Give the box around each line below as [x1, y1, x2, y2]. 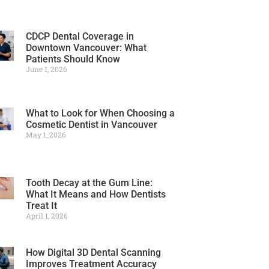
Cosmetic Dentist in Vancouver [25, 119, 157, 130]
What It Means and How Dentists [25, 188, 166, 200]
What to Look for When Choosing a [25, 107, 175, 119]
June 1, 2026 [25, 64, 67, 74]
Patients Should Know [25, 53, 120, 65]
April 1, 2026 [25, 210, 68, 220]
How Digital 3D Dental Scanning [25, 246, 161, 258]
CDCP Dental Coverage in [25, 30, 134, 42]
